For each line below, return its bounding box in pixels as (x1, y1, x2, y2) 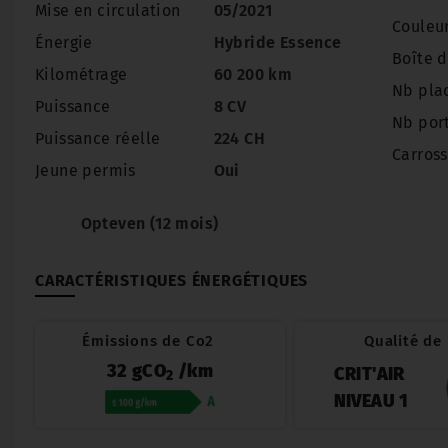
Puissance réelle (35, 129, 161, 148)
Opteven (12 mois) (76, 214, 219, 233)
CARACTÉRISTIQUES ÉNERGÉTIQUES (35, 271, 309, 290)
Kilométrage (35, 65, 128, 84)
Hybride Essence (213, 33, 342, 52)
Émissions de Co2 (82, 332, 219, 350)
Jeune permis (35, 161, 136, 180)
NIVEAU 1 (333, 390, 409, 412)
